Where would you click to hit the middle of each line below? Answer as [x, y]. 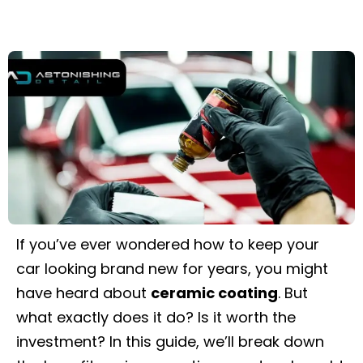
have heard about [83, 293]
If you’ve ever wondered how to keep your [168, 244]
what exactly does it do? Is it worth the [156, 317]
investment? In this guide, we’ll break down [170, 342]
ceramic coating [214, 293]
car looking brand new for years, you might [172, 269]
